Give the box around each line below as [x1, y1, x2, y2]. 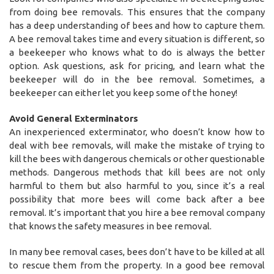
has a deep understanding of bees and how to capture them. [9, 20, 265, 31]
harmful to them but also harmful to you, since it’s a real [9, 180, 265, 191]
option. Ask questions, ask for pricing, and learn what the [9, 60, 265, 71]
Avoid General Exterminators [9, 113, 138, 124]
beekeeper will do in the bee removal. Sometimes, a [9, 73, 265, 84]
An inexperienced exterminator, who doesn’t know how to [9, 126, 265, 137]
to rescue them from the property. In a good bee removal [9, 259, 265, 270]
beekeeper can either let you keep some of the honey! [9, 87, 237, 98]
